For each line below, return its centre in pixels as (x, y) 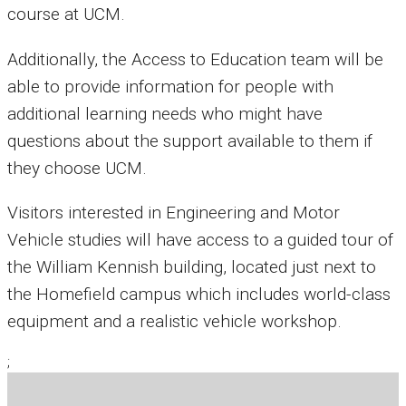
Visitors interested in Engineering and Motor (174, 212)
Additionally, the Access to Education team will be (195, 59)
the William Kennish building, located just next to (192, 266)
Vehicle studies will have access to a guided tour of (200, 239)
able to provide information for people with (170, 86)
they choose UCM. (77, 168)
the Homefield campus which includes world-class (199, 294)
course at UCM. (66, 14)
